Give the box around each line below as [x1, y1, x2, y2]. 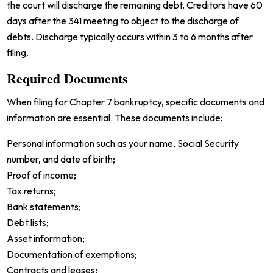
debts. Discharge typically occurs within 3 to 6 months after [7, 30, 253, 43]
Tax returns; [7, 184, 57, 197]
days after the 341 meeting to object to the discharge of [7, 14, 239, 27]
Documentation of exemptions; [7, 247, 138, 260]
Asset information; [7, 232, 85, 244]
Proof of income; [7, 168, 77, 181]
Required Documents [7, 68, 129, 88]
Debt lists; [7, 216, 49, 229]
